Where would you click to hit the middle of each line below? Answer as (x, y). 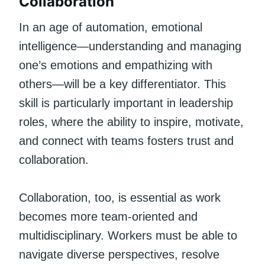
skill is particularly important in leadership (126, 103)
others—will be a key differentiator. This (122, 84)
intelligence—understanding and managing (130, 46)
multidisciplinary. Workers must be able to (128, 235)
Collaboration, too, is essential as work (120, 197)
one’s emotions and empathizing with (116, 65)
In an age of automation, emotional (111, 27)
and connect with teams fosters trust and (126, 140)
